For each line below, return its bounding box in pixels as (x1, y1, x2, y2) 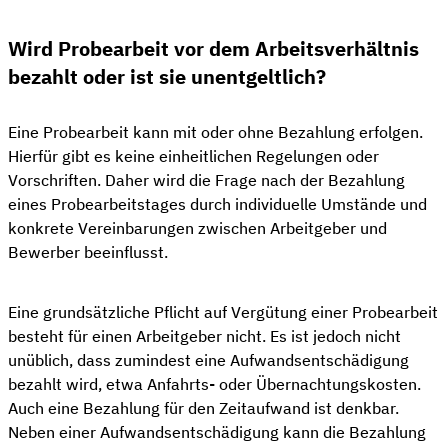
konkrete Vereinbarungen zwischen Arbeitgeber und (8, 217, 387, 238)
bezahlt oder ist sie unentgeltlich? (8, 62, 326, 90)
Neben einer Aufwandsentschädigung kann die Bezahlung (8, 421, 426, 442)
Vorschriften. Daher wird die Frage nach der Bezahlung (8, 169, 405, 190)
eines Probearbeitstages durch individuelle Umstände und (8, 193, 427, 214)
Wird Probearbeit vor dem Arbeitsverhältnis (8, 34, 419, 62)
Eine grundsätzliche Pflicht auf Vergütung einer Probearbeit (8, 301, 438, 322)
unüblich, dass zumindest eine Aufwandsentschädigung (8, 349, 409, 370)
